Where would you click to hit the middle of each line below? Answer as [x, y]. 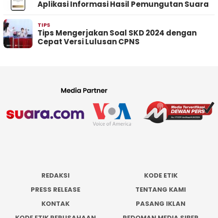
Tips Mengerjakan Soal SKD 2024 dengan [117, 33]
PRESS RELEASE [55, 190]
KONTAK [55, 204]
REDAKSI [55, 176]
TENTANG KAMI [161, 190]
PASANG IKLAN [161, 204]
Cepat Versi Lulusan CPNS [89, 41]
